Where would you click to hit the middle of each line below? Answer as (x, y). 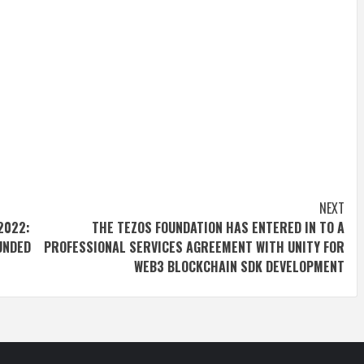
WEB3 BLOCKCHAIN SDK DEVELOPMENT (239, 266)
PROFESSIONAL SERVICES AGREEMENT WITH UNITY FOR (194, 247)
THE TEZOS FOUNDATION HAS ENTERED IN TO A (218, 227)
